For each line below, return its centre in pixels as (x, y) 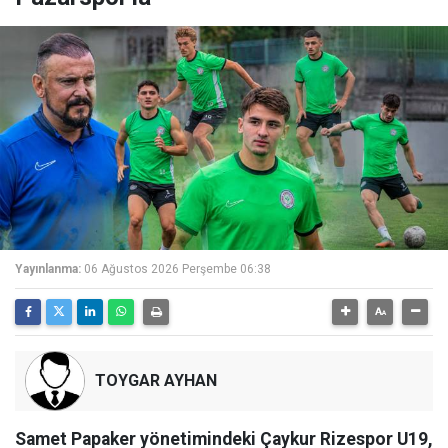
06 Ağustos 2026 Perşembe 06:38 (177, 269)
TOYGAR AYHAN (156, 380)
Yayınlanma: (48, 269)
